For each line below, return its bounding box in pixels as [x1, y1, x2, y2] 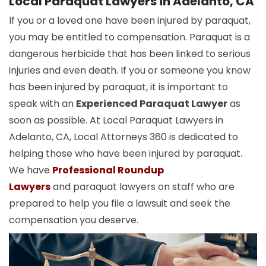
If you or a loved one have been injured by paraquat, [9, 14, 251, 28]
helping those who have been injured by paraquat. [9, 147, 242, 161]
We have [9, 163, 52, 178]
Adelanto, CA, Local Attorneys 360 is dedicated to [9, 130, 238, 144]
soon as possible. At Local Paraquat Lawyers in [9, 113, 223, 128]
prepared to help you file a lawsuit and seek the [9, 197, 230, 211]
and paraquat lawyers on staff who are [50, 180, 235, 194]
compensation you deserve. [9, 213, 138, 227]
